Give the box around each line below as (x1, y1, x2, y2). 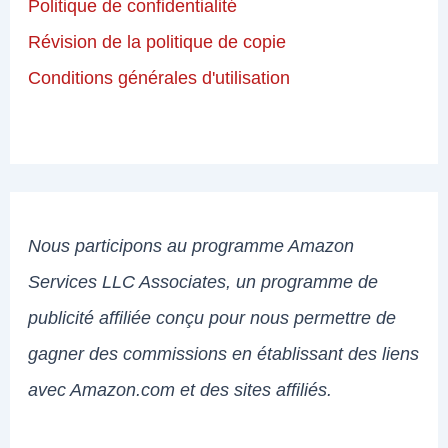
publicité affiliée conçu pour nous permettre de (28, 307, 397, 329)
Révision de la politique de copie (28, 30, 287, 52)
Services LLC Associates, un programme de (28, 271, 379, 293)
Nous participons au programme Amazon (28, 235, 355, 257)
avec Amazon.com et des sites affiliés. (28, 379, 333, 401)
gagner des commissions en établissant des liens (28, 343, 420, 365)
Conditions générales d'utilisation (28, 66, 291, 88)
